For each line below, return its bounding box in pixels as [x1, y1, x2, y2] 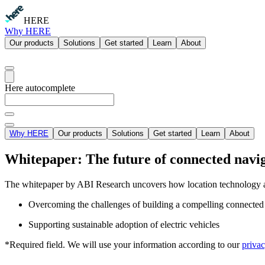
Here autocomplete [5, 83, 75, 93]
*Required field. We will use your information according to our [5, 239, 242, 250]
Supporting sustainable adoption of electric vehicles [28, 219, 219, 230]
